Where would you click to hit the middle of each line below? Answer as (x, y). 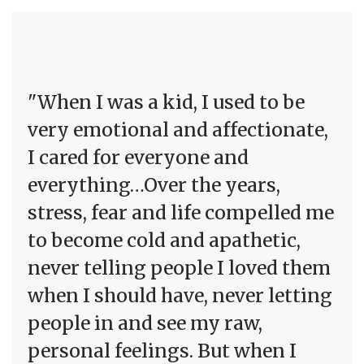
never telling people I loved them (179, 268)
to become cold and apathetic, (164, 240)
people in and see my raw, (145, 323)
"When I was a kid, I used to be (166, 102)
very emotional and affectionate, (178, 130)
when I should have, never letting (180, 295)
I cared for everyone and (138, 157)
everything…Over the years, (154, 185)
